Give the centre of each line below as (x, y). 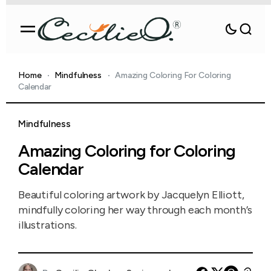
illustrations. (47, 225)
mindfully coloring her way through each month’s (135, 210)
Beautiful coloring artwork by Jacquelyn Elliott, (131, 195)
